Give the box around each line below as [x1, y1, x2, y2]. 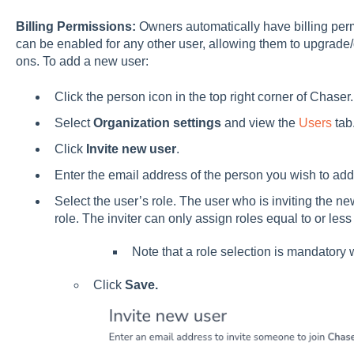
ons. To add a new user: [15, 55, 149, 69]
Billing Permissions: [15, 20, 139, 34]
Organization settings [92, 115, 221, 130]
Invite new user [85, 141, 176, 156]
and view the [220, 115, 299, 130]
